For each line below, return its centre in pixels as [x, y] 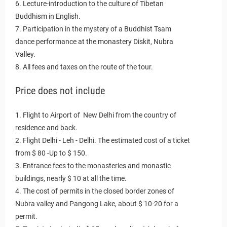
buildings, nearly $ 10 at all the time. [71, 178]
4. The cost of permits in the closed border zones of [95, 191]
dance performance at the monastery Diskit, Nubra [94, 42]
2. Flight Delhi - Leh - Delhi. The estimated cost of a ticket [103, 140]
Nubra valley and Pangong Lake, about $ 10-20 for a [97, 204]
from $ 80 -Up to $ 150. [51, 153]
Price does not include [60, 91]
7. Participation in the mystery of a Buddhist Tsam [93, 29]
